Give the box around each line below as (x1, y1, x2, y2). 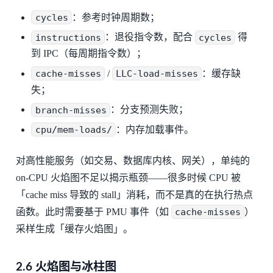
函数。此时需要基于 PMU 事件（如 (15, 206, 171, 217)
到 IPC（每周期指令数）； (31, 48, 147, 59)
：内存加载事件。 (115, 124, 194, 135)
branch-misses (35, 104, 107, 116)
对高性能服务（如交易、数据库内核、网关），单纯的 (15, 155, 250, 166)
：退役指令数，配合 (104, 32, 195, 43)
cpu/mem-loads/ (35, 124, 112, 135)
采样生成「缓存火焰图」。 (15, 223, 133, 234)
